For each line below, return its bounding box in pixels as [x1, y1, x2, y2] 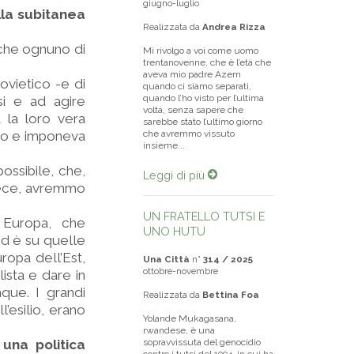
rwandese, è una [143, 325, 215, 336]
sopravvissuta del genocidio [143, 337, 261, 348]
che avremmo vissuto [143, 128, 235, 139]
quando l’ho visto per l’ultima [143, 92, 264, 104]
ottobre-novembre [143, 265, 218, 277]
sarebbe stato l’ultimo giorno [143, 116, 262, 127]
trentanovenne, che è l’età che [143, 57, 271, 68]
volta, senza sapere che [143, 104, 243, 115]
